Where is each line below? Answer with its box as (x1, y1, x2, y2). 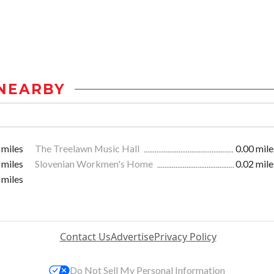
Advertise (110, 230, 154, 244)
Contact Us (59, 230, 111, 244)
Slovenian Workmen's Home (35, 158, 155, 170)
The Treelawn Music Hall (35, 143, 141, 155)
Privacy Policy (154, 230, 217, 244)
